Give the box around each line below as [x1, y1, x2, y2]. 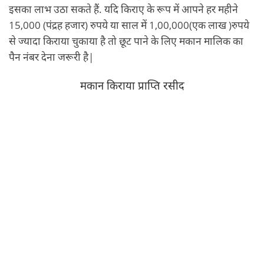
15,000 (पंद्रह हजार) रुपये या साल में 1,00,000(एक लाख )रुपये [9, 18, 249, 32]
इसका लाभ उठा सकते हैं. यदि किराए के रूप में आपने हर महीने [9, 2, 238, 16]
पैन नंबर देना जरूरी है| [9, 49, 94, 64]
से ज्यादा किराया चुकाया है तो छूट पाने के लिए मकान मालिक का [9, 34, 243, 48]
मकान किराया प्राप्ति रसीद [80, 78, 184, 93]
